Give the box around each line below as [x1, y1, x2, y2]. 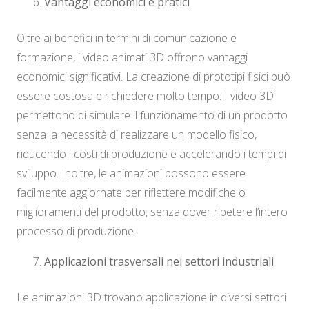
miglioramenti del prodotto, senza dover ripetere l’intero [17, 204, 288, 220]
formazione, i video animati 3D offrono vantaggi [17, 50, 248, 66]
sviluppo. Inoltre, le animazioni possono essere [17, 166, 246, 181]
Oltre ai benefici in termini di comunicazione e [17, 30, 237, 46]
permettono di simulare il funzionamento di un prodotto [17, 108, 288, 123]
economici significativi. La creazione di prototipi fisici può [17, 69, 290, 85]
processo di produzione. [17, 223, 136, 239]
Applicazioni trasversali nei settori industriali [44, 254, 274, 270]
